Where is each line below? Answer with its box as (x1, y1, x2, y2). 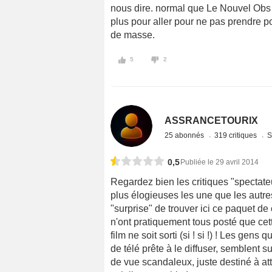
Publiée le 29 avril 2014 (180, 157, 259, 166)
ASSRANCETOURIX (165, 115, 259, 126)
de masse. (110, 29, 155, 40)
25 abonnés (165, 131, 206, 140)
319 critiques (214, 131, 259, 140)
